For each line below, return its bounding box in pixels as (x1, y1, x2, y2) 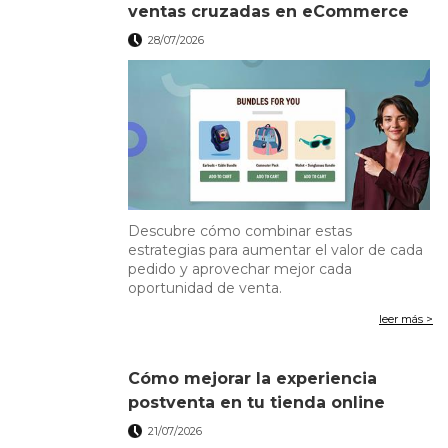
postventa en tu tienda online (128, 392, 386, 412)
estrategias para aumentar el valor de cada (128, 240, 424, 259)
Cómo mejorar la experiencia (128, 368, 378, 388)
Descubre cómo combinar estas (128, 221, 353, 240)
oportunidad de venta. (128, 278, 283, 297)
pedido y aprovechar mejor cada (128, 259, 353, 278)
